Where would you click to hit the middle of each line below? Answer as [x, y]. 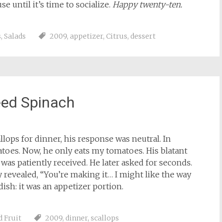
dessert [143, 36]
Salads [15, 36]
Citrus [117, 36]
